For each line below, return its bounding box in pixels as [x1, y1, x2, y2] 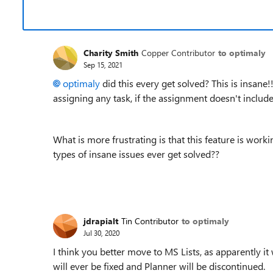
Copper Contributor [141, 46, 215, 58]
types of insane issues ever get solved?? [53, 147, 219, 160]
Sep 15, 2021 [83, 59, 122, 69]
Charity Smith [83, 46, 138, 58]
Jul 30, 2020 [83, 227, 119, 238]
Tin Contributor [121, 214, 179, 227]
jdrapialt [83, 214, 118, 227]
